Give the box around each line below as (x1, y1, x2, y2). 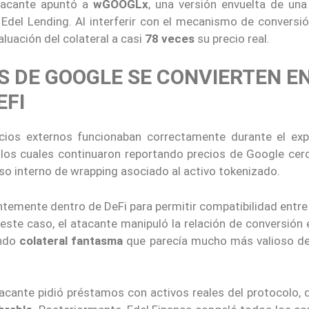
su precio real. (195, 31, 270, 46)
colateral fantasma (19, 233, 123, 248)
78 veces (145, 31, 195, 46)
